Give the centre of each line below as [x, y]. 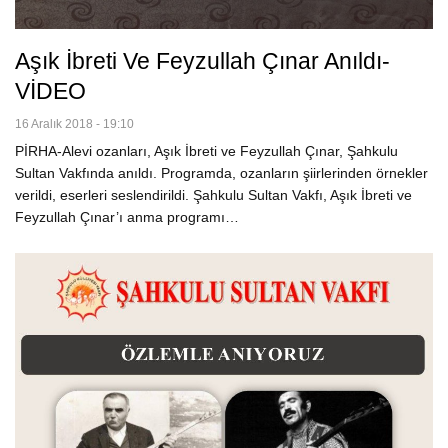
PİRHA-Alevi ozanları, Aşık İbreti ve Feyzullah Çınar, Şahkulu [206, 151]
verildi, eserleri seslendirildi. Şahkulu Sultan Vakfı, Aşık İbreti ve [213, 195]
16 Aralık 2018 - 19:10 [74, 124]
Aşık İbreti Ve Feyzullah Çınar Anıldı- [202, 61]
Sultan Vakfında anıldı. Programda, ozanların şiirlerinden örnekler [221, 173]
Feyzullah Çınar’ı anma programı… [127, 217]
